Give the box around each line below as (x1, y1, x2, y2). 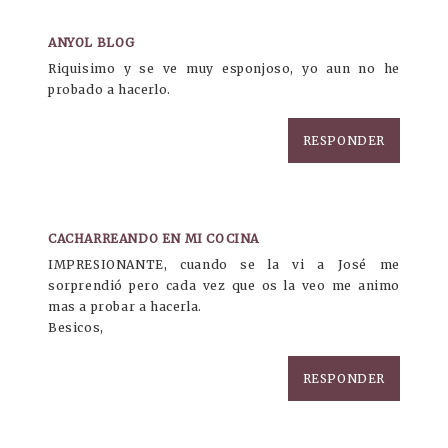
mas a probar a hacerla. (48, 299, 202, 315)
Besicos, (48, 320, 104, 336)
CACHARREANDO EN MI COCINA (48, 231, 259, 247)
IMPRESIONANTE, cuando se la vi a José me (48, 257, 400, 273)
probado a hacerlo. (48, 82, 171, 98)
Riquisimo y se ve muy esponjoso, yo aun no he (48, 61, 400, 77)
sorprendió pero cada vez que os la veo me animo (48, 278, 400, 294)
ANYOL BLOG (48, 35, 135, 51)
